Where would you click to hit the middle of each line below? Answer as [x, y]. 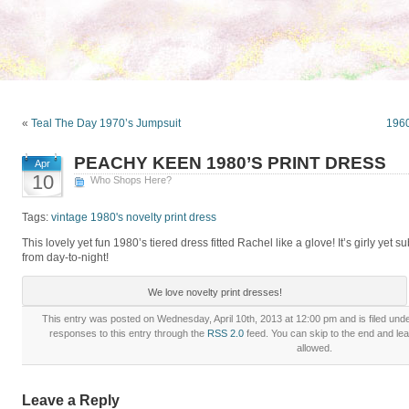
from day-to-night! [65, 257]
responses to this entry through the [128, 333]
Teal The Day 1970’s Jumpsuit [106, 123]
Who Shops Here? [131, 180]
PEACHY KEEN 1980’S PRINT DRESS [230, 163]
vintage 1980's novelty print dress [134, 217]
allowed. [314, 348]
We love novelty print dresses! [215, 292]
